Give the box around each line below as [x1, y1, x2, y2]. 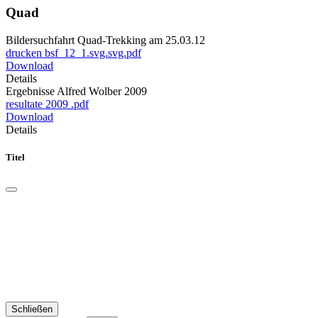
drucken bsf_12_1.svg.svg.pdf [6, 47, 141, 60]
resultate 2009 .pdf [6, 98, 89, 111]
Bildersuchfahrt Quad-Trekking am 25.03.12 [6, 34, 205, 47]
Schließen [11, 303, 53, 314]
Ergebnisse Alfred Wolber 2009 [6, 85, 147, 98]
